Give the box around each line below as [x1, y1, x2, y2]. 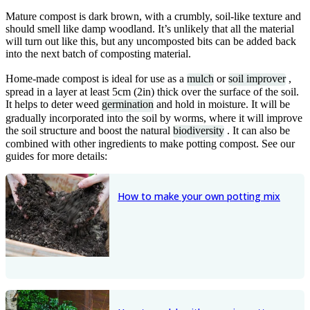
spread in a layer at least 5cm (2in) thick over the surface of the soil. [6, 86, 299, 98]
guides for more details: [6, 150, 107, 163]
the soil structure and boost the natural [6, 124, 173, 136]
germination [102, 98, 154, 111]
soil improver [228, 73, 286, 85]
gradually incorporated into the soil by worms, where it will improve [6, 111, 302, 124]
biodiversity [173, 124, 224, 136]
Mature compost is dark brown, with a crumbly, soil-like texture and [6, 10, 301, 23]
